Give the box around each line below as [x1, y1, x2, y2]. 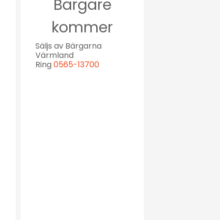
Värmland [35, 49, 74, 61]
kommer [52, 17, 113, 38]
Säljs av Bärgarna [35, 40, 102, 52]
